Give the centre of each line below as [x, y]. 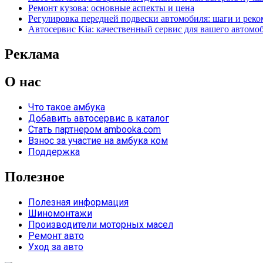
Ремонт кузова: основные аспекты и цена [111, 8]
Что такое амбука [67, 107]
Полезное [35, 177]
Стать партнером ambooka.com [95, 130]
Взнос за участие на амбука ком [98, 141]
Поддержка [54, 152]
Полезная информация [78, 202]
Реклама [32, 54]
